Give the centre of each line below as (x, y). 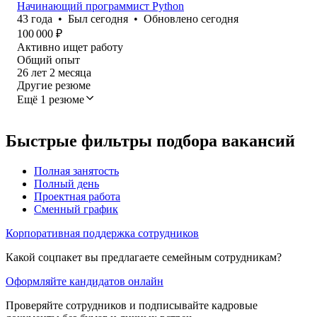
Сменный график (76, 209)
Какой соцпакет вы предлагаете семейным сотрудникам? (144, 257)
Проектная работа (77, 196)
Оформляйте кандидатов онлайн (85, 281)
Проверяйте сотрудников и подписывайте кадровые (132, 305)
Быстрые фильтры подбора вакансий (150, 140)
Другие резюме (54, 85)
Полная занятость (76, 171)
